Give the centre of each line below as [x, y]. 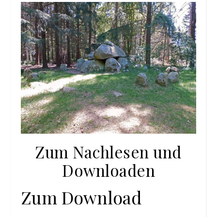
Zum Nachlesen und [108, 151]
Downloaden [108, 170]
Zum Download [81, 197]
